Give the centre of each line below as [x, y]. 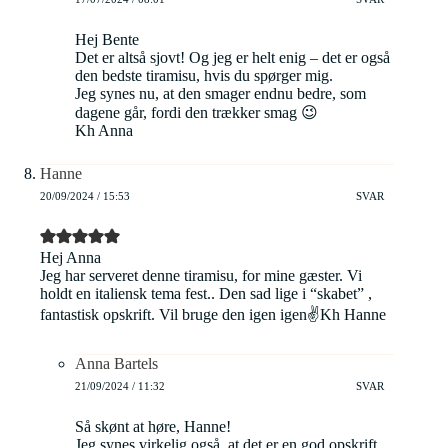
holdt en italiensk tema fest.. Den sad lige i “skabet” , [206, 294]
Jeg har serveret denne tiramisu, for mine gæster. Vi [201, 276]
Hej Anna [70, 258]
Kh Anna [104, 131]
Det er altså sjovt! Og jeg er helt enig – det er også [232, 58]
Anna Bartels [116, 364]
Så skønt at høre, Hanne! [153, 427]
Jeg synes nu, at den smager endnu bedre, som [220, 94]
